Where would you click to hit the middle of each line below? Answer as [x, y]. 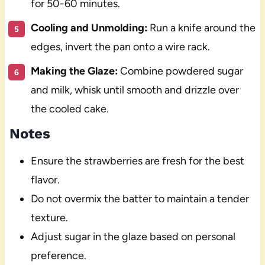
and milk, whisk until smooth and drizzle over [135, 90]
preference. [58, 256]
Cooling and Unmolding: [89, 28]
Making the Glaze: [74, 71]
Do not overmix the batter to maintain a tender [140, 199]
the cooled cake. [70, 109]
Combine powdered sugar [180, 71]
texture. [49, 218]
